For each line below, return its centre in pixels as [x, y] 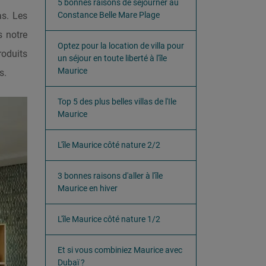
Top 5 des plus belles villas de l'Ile [117, 102]
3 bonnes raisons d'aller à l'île [110, 176]
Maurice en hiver [88, 188]
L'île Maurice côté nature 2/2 [109, 145]
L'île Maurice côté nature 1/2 [109, 219]
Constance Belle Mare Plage [109, 15]
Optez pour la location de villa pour [121, 46]
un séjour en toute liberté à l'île [112, 58]
